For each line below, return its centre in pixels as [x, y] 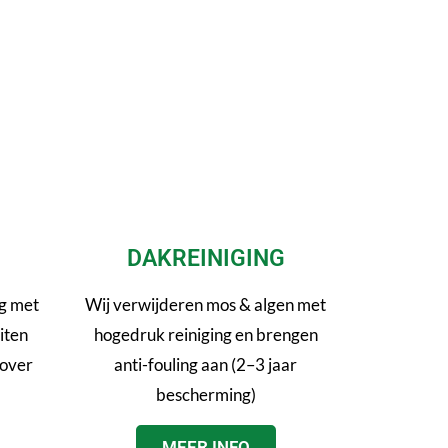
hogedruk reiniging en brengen [205, 334]
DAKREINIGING [205, 258]
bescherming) [205, 394]
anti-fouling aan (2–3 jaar [205, 364]
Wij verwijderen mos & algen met [205, 304]
